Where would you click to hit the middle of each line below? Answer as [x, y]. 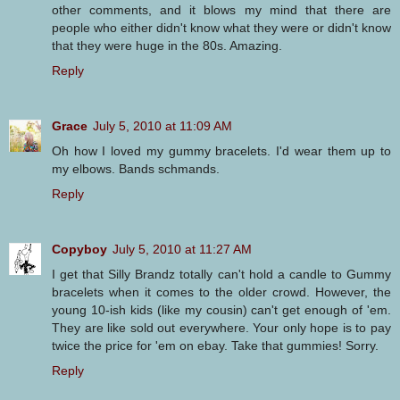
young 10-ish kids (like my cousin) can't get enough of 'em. [221, 310]
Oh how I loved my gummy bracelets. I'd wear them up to [221, 151]
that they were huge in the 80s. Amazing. [167, 46]
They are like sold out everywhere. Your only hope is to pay [221, 328]
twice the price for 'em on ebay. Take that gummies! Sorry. [215, 346]
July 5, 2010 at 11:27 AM [182, 250]
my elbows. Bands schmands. [136, 169]
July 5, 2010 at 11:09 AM [162, 126]
